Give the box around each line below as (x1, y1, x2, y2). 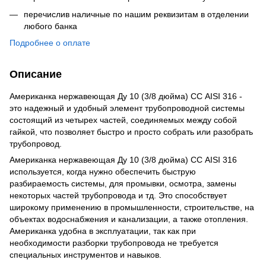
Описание (9, 68, 62, 81)
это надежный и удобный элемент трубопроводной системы (9, 103, 245, 113)
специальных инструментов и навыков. (9, 250, 161, 260)
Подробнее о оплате (9, 38, 90, 48)
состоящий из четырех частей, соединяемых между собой (9, 115, 237, 125)
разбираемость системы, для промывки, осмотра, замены (9, 179, 236, 189)
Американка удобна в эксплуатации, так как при (9, 226, 196, 236)
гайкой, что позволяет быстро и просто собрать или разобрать (9, 127, 253, 137)
